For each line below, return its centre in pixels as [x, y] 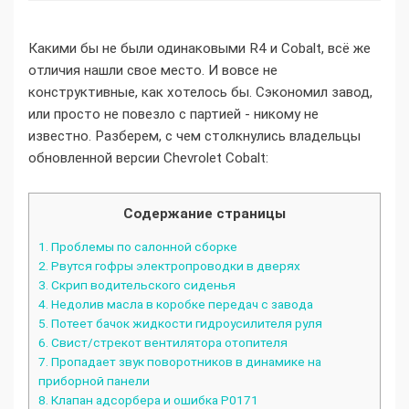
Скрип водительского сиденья [142, 284]
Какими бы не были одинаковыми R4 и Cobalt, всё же [199, 49]
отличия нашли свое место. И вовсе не [153, 71]
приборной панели [94, 380]
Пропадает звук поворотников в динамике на [185, 361]
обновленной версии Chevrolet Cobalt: [148, 158]
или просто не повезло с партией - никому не [173, 115]
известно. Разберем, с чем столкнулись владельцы [194, 136]
